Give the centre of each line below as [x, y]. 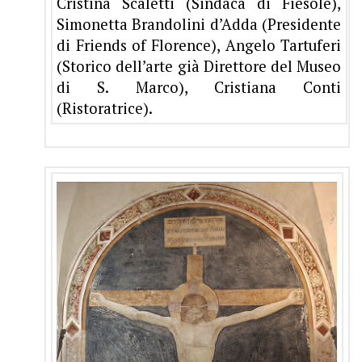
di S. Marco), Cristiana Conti [199, 88]
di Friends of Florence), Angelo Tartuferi [199, 46]
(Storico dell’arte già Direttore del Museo [199, 67]
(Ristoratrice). [105, 109]
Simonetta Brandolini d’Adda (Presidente [199, 25]
